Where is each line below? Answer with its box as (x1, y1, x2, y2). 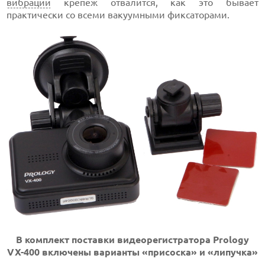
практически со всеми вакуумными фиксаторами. (7, 9, 230, 20)
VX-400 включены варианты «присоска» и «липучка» (7, 247, 258, 258)
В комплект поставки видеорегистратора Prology (16, 234, 249, 245)
